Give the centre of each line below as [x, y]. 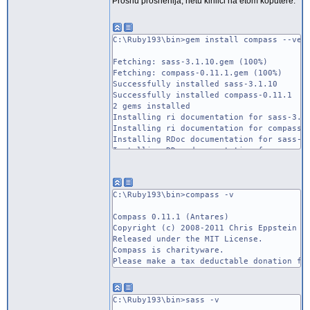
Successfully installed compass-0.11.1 [202, 95]
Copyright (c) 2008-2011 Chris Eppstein [205, 228]
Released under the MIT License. [188, 239]
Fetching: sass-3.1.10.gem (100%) [190, 62]
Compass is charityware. [168, 250]
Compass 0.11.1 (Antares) [171, 217]
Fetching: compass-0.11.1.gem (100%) [198, 73]
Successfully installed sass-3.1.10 [195, 84]
